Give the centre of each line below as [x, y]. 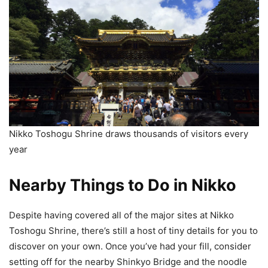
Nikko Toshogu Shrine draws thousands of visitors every [129, 134]
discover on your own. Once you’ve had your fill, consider [130, 246]
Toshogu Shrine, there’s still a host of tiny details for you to [133, 231]
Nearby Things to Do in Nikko [123, 185]
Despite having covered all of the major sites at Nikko [121, 215]
